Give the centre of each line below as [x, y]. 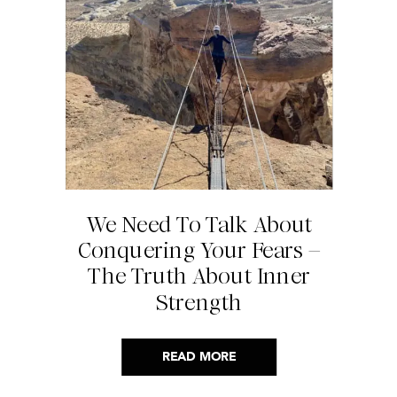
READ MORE [199, 358]
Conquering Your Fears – [199, 250]
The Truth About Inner [199, 276]
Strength [199, 303]
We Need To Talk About [199, 225]
